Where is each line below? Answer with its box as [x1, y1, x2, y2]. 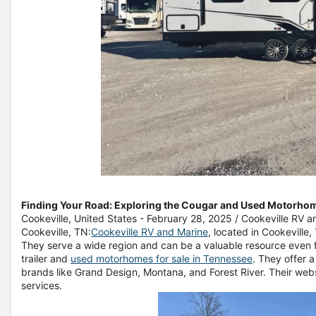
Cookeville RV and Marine [91, 226, 208, 238]
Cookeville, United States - [21, 212, 147, 224]
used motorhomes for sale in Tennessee [71, 253, 253, 265]
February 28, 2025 [147, 212, 232, 224]
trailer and [21, 253, 71, 265]
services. [21, 279, 62, 291]
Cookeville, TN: [21, 226, 91, 238]
